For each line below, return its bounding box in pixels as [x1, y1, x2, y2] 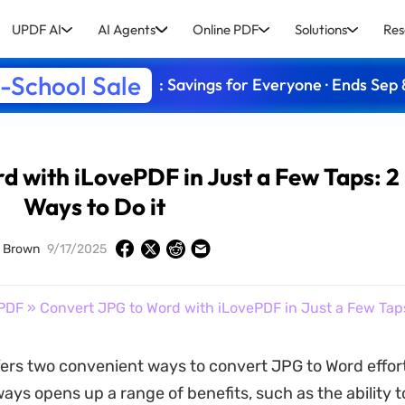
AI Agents [98, 20, 156, 38]
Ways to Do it [24, 192, 166, 221]
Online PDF [192, 20, 259, 38]
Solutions [294, 20, 347, 38]
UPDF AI [12, 20, 62, 38]
